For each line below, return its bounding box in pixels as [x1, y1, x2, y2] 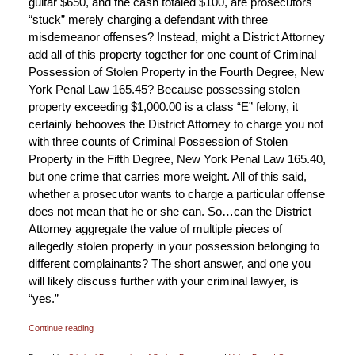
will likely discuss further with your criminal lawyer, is [28, 274, 299, 288]
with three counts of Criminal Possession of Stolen [28, 135, 288, 149]
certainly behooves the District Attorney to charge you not [28, 117, 323, 132]
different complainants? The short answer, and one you [28, 257, 311, 271]
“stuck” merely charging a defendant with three [28, 13, 268, 27]
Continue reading [28, 323, 94, 334]
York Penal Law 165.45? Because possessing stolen [28, 82, 300, 97]
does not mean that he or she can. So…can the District [28, 204, 311, 219]
